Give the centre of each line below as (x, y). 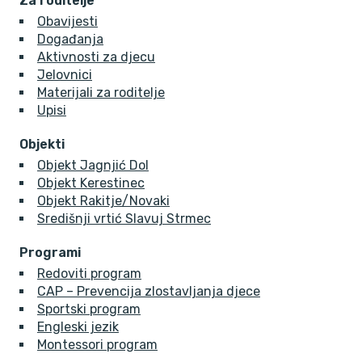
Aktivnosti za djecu (96, 57)
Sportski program (89, 309)
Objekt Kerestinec (91, 183)
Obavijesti (67, 22)
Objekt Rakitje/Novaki (103, 201)
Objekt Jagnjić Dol (93, 166)
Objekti (42, 145)
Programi (50, 253)
